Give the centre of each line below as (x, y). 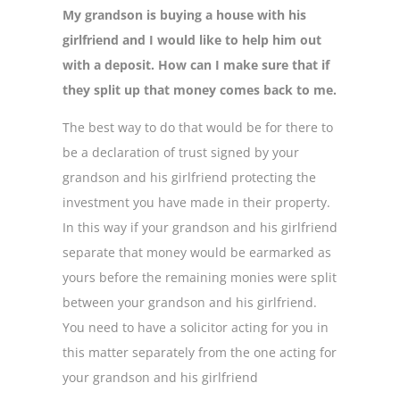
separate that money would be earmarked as (197, 253)
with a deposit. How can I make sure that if (196, 65)
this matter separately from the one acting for (200, 353)
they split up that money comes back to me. (200, 90)
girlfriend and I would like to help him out (192, 40)
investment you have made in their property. (196, 203)
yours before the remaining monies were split (200, 278)
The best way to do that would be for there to (198, 128)
